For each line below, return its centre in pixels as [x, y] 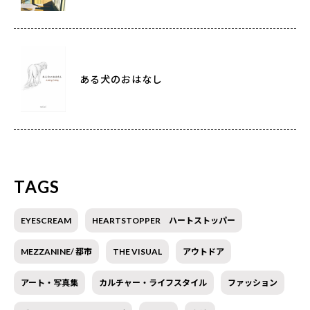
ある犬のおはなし [121, 80]
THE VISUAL [137, 251]
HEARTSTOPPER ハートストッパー [164, 220]
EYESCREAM [46, 220]
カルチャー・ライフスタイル [153, 282]
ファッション [253, 282]
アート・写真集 [49, 282]
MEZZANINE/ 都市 [56, 251]
